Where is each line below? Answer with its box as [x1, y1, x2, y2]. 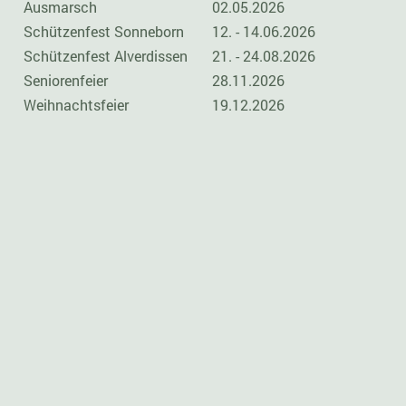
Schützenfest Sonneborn [24, 22, 184, 41]
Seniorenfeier [24, 71, 108, 90]
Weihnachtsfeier [24, 95, 129, 114]
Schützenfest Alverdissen [24, 46, 188, 65]
